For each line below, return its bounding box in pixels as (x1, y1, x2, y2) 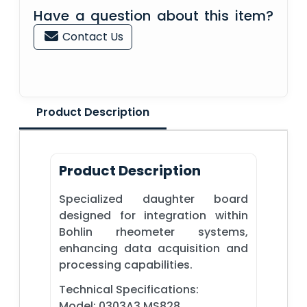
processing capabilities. (59, 256, 193, 273)
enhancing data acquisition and (59, 240, 248, 256)
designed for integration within (59, 207, 248, 223)
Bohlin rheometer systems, (59, 223, 248, 240)
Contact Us (60, 28, 123, 45)
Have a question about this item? (34, 5, 273, 25)
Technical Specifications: (59, 281, 199, 297)
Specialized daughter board (59, 191, 248, 207)
